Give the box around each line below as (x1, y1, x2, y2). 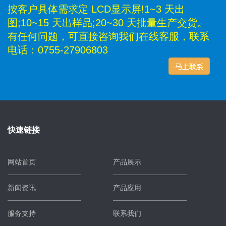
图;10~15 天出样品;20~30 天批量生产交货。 (8, 17, 207, 29)
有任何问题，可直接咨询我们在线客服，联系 (8, 31, 209, 42)
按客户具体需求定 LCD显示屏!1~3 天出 (8, 4, 185, 15)
